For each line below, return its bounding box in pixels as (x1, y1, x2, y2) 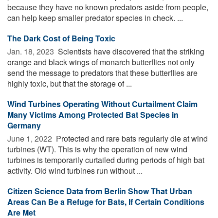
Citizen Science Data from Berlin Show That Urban (7, 185, 192, 197)
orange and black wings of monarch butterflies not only (7, 56, 195, 68)
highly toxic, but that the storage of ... (7, 77, 132, 89)
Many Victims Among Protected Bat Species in (7, 109, 179, 120)
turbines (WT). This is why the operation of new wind (7, 143, 187, 155)
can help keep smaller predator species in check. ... (7, 12, 183, 23)
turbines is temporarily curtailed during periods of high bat (7, 154, 204, 165)
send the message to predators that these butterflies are (7, 67, 198, 78)
